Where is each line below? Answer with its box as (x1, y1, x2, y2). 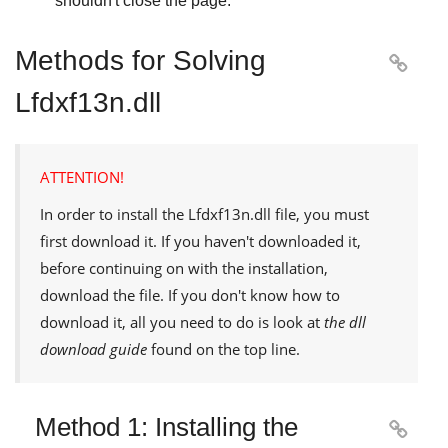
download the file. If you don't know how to (40, 284, 340, 305)
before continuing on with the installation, (40, 257, 328, 278)
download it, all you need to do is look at (40, 311, 324, 332)
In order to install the (40, 203, 188, 224)
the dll (324, 311, 366, 332)
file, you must (271, 203, 369, 224)
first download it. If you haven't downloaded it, (40, 230, 361, 251)
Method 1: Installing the (35, 411, 298, 442)
